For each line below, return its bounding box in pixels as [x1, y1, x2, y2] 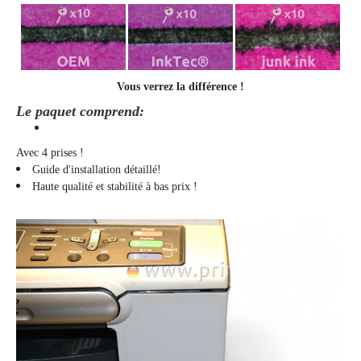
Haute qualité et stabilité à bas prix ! [32, 180, 197, 193]
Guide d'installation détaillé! [32, 164, 161, 176]
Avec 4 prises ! [16, 147, 84, 160]
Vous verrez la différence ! [117, 81, 244, 93]
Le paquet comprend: [16, 103, 144, 120]
